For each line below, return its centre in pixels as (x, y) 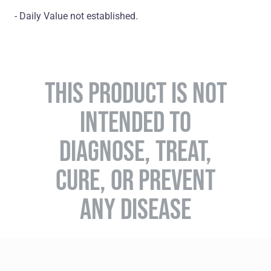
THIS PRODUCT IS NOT (135, 93)
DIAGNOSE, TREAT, (135, 151)
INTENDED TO (135, 122)
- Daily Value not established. (76, 16)
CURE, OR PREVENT (135, 180)
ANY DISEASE (135, 209)
